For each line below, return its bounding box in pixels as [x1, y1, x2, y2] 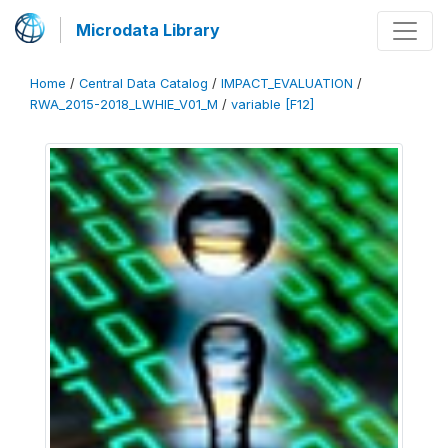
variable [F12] [231, 97, 314, 112]
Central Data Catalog [79, 76, 208, 91]
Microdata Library [76, 20, 220, 40]
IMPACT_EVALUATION [221, 76, 353, 91]
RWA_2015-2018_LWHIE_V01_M [30, 97, 218, 112]
